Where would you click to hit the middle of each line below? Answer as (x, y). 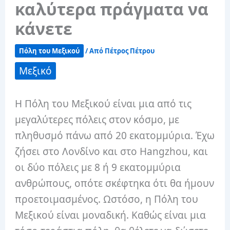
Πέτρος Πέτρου (130, 51)
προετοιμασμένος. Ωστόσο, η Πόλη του (107, 199)
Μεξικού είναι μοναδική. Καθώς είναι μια (111, 215)
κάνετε (44, 29)
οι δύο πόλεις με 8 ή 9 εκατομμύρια (98, 168)
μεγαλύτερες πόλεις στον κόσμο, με (97, 120)
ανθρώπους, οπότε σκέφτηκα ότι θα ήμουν (115, 184)
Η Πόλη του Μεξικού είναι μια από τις (103, 104)
